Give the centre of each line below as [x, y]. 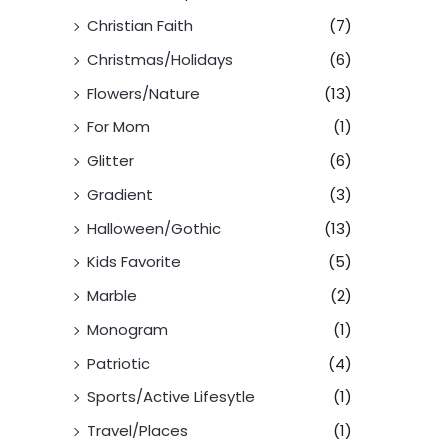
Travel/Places [137, 431]
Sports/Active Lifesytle [171, 397]
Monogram [127, 329]
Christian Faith [140, 26]
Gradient [120, 194]
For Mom [118, 127]
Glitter [110, 161]
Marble [112, 296]
